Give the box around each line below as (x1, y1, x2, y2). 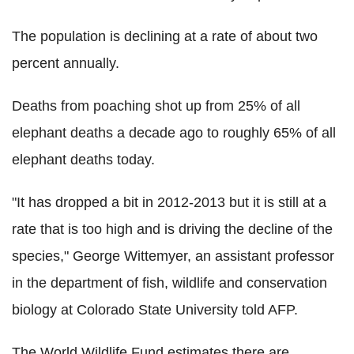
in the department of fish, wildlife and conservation (12, 274, 327, 291)
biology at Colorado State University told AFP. (12, 301, 298, 318)
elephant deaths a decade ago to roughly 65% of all (12, 124, 336, 141)
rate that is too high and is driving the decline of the (12, 220, 333, 237)
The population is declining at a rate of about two (12, 28, 318, 44)
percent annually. (12, 55, 119, 71)
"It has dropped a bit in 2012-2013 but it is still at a (12, 194, 326, 210)
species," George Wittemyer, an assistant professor (12, 247, 334, 264)
